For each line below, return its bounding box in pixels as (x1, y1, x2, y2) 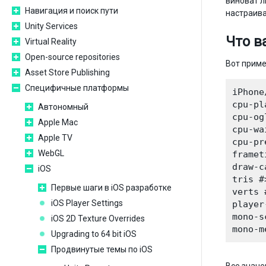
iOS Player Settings (51, 198, 123, 208)
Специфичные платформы (25, 83, 129, 93)
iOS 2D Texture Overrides (51, 214, 145, 223)
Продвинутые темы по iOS (51, 245, 153, 254)
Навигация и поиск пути (25, 6, 118, 15)
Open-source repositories (25, 52, 120, 62)
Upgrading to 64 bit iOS (51, 229, 137, 239)
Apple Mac (38, 118, 78, 127)
